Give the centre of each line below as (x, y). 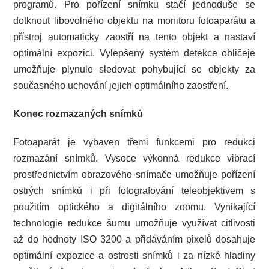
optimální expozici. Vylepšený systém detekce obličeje (134, 53)
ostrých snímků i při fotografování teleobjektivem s (134, 191)
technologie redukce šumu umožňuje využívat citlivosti (134, 223)
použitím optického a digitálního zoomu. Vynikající (134, 207)
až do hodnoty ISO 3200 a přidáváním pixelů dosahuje (134, 240)
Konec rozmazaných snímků (78, 114)
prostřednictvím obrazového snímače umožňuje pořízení (134, 175)
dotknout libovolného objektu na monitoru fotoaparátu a (134, 21)
